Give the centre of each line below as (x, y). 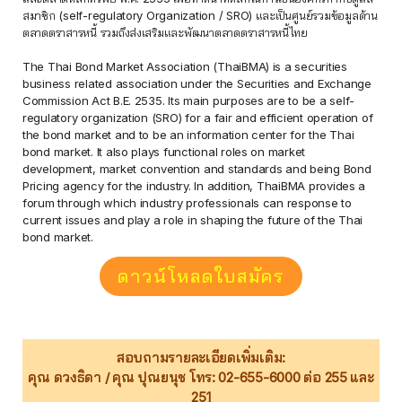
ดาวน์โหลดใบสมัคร (201, 276)
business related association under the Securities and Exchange (197, 83)
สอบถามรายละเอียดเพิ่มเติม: (201, 357)
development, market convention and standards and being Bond (197, 168)
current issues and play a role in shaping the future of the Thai (193, 219)
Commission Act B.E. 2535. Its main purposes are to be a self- (188, 100)
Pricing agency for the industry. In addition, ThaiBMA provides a (194, 185)
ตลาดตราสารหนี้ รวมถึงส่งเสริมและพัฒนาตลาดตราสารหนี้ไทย (165, 32)
